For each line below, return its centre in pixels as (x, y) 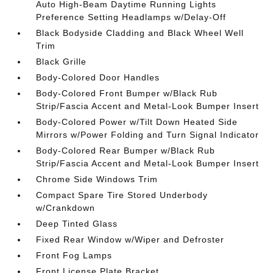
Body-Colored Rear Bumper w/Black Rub (126, 150)
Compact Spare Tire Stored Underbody (122, 195)
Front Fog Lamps (74, 255)
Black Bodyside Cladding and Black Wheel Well (140, 33)
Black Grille (62, 61)
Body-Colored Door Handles (98, 77)
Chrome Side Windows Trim (97, 179)
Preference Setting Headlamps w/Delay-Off (131, 17)
